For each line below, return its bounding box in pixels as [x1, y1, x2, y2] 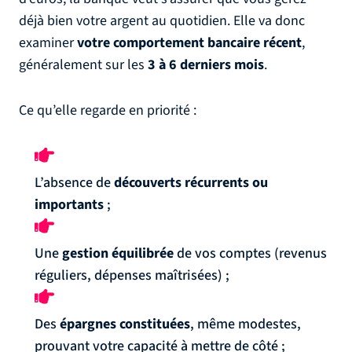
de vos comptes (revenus [174, 244, 327, 263]
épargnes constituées [60, 314, 190, 334]
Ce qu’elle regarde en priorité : [19, 101, 196, 120]
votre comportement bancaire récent [77, 33, 302, 53]
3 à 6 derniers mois [148, 55, 264, 75]
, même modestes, [190, 314, 301, 334]
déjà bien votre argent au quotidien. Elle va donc [19, 11, 305, 31]
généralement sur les [19, 55, 148, 75]
